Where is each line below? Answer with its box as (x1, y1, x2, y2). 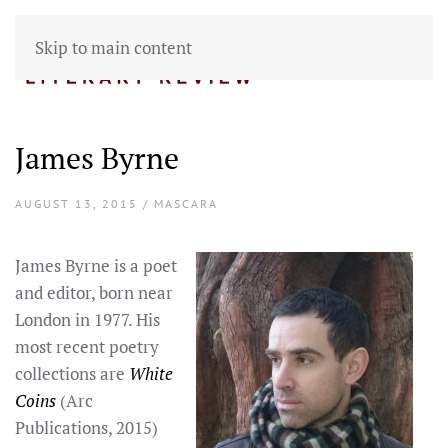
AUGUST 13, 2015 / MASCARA (15, 196, 218, 211)
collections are (15, 362, 129, 385)
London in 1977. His (15, 308, 160, 331)
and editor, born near (15, 281, 173, 304)
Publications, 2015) (15, 416, 158, 439)
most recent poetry (15, 335, 159, 358)
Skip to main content (35, 36, 192, 59)
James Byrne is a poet (15, 254, 177, 277)
